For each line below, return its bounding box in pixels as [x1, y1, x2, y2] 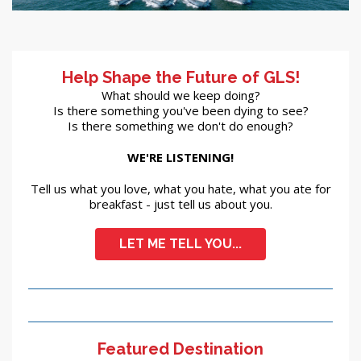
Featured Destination [98, 339, 263, 359]
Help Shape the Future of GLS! [61, 68, 300, 88]
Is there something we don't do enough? [68, 118, 293, 135]
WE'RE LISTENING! [127, 149, 234, 166]
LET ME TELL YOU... [119, 236, 242, 252]
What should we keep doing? [101, 87, 260, 104]
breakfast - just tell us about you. [89, 196, 272, 213]
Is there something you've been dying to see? [52, 102, 309, 119]
